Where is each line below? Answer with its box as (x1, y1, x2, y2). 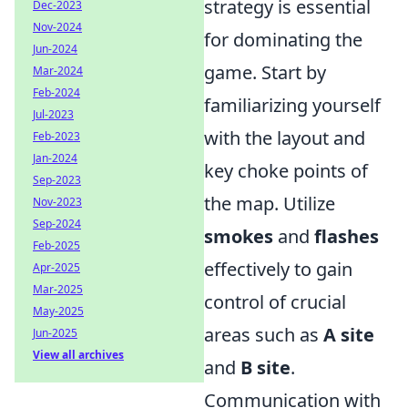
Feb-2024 (33, 85, 80, 100)
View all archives (33, 347, 124, 362)
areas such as (204, 322, 323, 348)
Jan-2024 (33, 150, 77, 166)
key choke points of (204, 158, 368, 184)
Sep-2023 (33, 172, 81, 188)
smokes (204, 224, 273, 250)
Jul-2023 (33, 107, 74, 122)
